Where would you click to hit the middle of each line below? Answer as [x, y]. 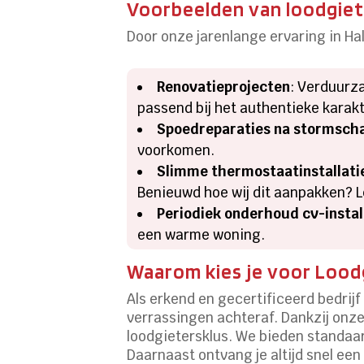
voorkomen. [176, 150]
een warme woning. [201, 234]
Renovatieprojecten [224, 87]
